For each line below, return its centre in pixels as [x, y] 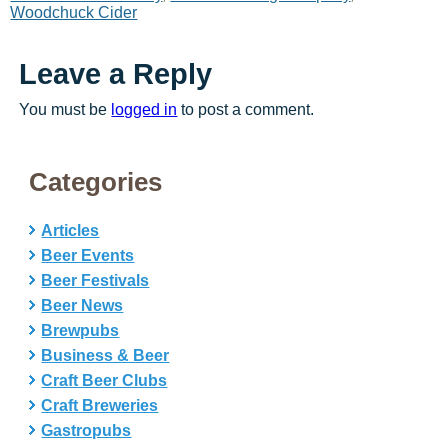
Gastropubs [86, 431]
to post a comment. [246, 110]
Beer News [82, 306]
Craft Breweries [100, 406]
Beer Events [88, 256]
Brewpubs [80, 331]
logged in [144, 110]
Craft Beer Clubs [104, 381]
